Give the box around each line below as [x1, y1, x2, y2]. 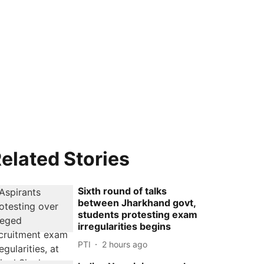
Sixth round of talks [78, 185, 167, 197]
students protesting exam [78, 209, 198, 220]
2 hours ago [102, 239, 148, 249]
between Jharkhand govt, [78, 197, 196, 209]
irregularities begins [78, 220, 171, 232]
